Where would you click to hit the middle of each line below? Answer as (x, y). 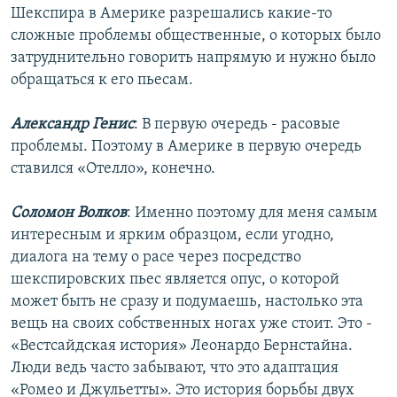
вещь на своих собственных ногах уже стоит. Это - (191, 324)
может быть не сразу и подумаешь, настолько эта (187, 302)
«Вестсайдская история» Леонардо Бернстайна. (182, 346)
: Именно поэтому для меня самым (252, 214)
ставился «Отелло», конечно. (113, 169)
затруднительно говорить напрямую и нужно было (193, 58)
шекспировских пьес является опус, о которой (175, 280)
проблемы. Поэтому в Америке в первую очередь (186, 147)
